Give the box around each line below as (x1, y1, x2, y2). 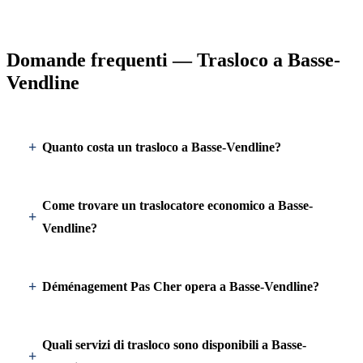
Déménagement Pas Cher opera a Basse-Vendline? (42, 280, 319, 293)
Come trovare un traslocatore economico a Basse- (42, 199, 313, 212)
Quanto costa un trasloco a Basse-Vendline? (42, 140, 281, 154)
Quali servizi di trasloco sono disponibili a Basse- (42, 338, 306, 352)
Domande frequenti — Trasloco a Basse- (6, 49, 340, 70)
